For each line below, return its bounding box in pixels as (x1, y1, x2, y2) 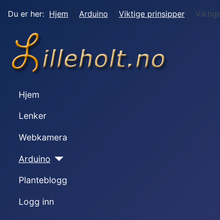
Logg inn (18, 196, 54, 207)
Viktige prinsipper (119, 9, 185, 19)
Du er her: (8, 9, 49, 19)
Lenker (18, 110, 47, 121)
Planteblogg (18, 175, 67, 186)
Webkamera (18, 132, 67, 142)
